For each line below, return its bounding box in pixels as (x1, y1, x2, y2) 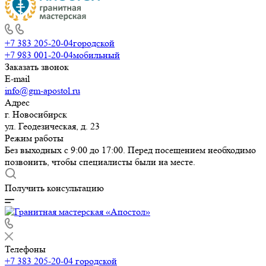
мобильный (73, 49, 120, 61)
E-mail (5, 73, 30, 84)
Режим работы (5, 132, 64, 144)
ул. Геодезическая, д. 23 (5, 121, 100, 132)
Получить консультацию (5, 182, 104, 194)
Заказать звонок (5, 61, 69, 72)
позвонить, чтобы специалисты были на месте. (5, 156, 195, 167)
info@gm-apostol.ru (5, 85, 80, 96)
